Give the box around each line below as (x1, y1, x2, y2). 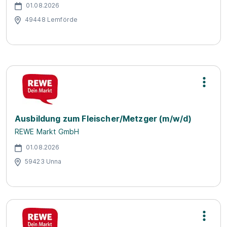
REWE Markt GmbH (15, 127, 80, 136)
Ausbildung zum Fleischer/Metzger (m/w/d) (15, 113, 192, 124)
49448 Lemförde (25, 15, 78, 23)
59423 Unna (25, 157, 62, 165)
